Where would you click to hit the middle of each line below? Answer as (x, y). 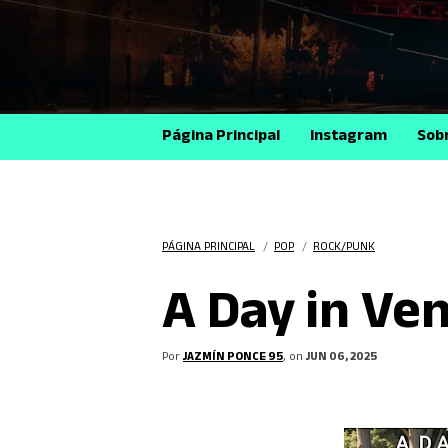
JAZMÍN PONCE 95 (233, 358)
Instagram (348, 137)
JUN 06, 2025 (341, 358)
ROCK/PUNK (344, 248)
